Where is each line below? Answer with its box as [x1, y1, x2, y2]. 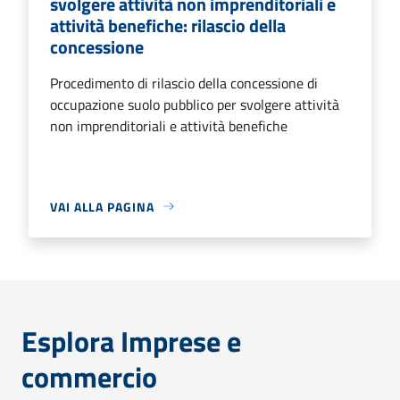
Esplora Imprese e [21, 319, 241, 362]
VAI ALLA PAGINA [50, 196, 154, 216]
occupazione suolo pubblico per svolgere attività [50, 93, 339, 115]
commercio [21, 354, 157, 398]
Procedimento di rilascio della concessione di [50, 71, 318, 94]
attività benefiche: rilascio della [50, 11, 286, 39]
